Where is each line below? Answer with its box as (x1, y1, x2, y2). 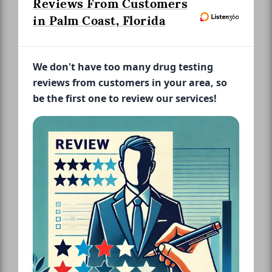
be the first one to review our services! (33, 91, 217, 105)
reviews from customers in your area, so (33, 75, 227, 89)
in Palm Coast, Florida (33, 12, 165, 29)
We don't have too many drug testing (33, 59, 213, 73)
